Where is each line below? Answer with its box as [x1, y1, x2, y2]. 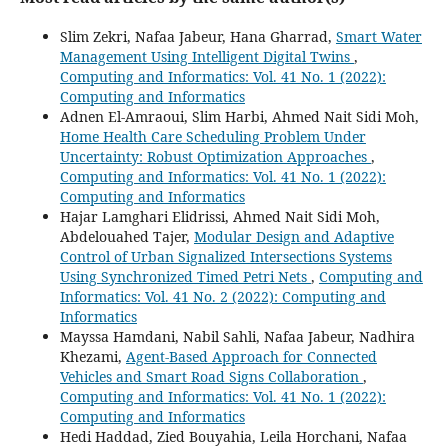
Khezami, [59, 346, 126, 366]
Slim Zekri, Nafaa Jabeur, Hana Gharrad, [59, 26, 336, 46]
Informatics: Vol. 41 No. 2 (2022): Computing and [59, 286, 386, 306]
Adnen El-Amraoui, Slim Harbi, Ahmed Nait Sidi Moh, [59, 106, 419, 126]
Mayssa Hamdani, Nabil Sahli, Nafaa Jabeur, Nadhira [59, 326, 415, 346]
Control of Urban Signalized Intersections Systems [59, 246, 392, 266]
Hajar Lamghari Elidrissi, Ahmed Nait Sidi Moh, [59, 206, 380, 226]
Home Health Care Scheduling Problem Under [59, 126, 366, 146]
